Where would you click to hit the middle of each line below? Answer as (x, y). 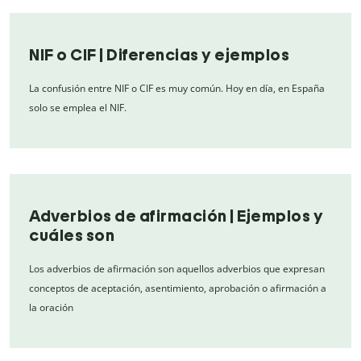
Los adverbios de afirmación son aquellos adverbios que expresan (177, 268)
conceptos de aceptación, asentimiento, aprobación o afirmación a (178, 288)
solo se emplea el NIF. (78, 107)
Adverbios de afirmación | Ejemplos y (176, 216)
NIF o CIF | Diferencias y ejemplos (159, 54)
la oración (51, 307)
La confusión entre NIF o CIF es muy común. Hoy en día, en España (177, 88)
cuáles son (72, 235)
